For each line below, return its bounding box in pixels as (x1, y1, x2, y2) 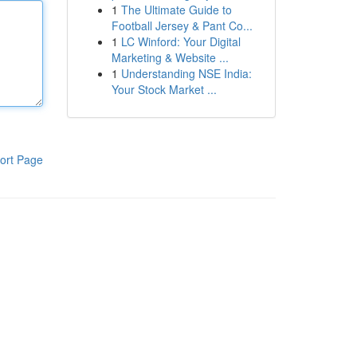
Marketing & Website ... (111, 49, 229, 65)
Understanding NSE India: (120, 65, 252, 81)
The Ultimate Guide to (120, 2, 232, 18)
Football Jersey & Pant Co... (111, 18, 253, 33)
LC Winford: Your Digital (120, 33, 241, 49)
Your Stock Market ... (111, 81, 217, 97)
